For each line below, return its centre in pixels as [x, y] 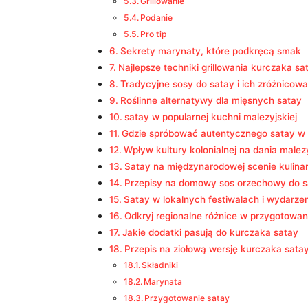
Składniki [160, 265]
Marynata [163, 282]
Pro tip [154, 34]
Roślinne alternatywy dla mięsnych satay [211, 100]
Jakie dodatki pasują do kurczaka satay [210, 232]
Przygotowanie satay [187, 298]
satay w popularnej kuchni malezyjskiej [210, 117]
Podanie [157, 18]
